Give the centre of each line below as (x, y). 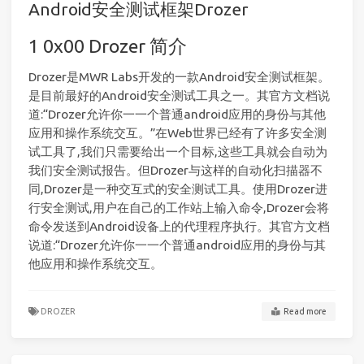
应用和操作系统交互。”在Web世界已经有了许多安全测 (178, 132)
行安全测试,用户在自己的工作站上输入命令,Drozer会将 (179, 207)
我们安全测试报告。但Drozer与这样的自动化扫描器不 (175, 170)
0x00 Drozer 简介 (115, 46)
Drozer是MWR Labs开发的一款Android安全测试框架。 (179, 76)
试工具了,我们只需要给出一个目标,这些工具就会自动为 (178, 151)
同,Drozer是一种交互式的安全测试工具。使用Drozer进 (178, 188)
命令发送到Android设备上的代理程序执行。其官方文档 (179, 226)
